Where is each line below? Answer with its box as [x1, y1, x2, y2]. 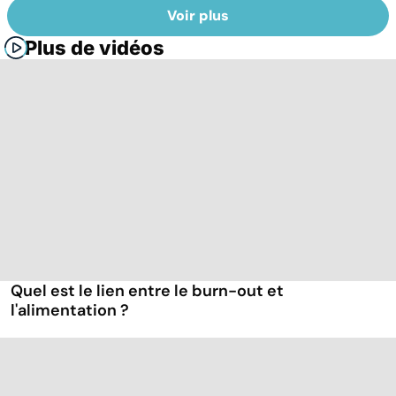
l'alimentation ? [11, 300, 129, 322]
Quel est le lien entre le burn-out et [11, 280, 284, 302]
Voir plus [167, 6, 229, 26]
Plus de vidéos [25, 36, 164, 60]
